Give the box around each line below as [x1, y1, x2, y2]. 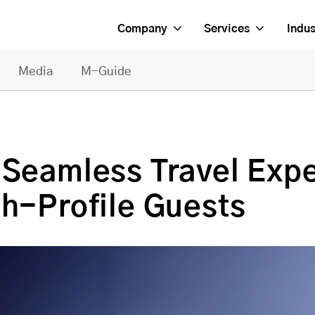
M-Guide [81, 65, 131, 77]
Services [203, 22, 250, 34]
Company [117, 22, 167, 34]
